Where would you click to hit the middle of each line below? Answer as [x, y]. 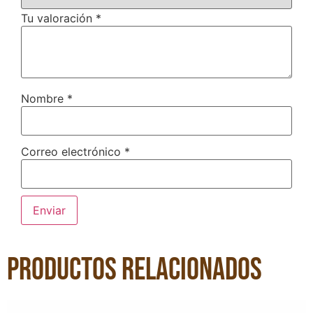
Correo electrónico [73, 152]
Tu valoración [58, 19]
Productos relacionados [134, 270]
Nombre [44, 99]
